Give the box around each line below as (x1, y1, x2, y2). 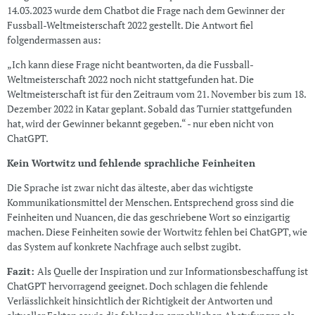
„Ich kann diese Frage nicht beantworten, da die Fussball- (6, 58, 254, 72)
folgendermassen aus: (6, 33, 101, 47)
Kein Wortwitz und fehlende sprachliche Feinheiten (6, 156, 255, 170)
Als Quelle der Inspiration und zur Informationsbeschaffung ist (37, 264, 308, 278)
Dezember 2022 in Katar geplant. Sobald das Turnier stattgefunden (6, 102, 292, 116)
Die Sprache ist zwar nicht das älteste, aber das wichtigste (6, 181, 253, 195)
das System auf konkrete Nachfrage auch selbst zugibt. (6, 240, 241, 254)
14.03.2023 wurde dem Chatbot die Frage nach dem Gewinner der (6, 4, 285, 18)
